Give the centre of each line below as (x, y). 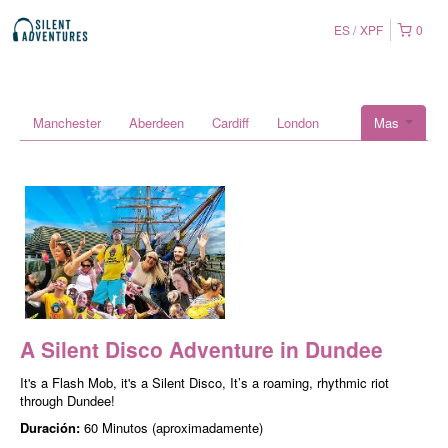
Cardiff (230, 122)
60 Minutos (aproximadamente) (173, 428)
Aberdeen (156, 122)
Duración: (52, 428)
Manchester (67, 122)
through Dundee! (67, 401)
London (298, 122)
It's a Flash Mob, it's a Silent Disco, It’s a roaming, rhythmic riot (204, 383)
